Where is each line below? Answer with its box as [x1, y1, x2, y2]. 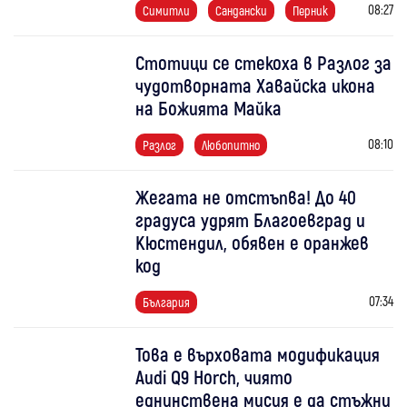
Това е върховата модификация [135, 342, 381, 365]
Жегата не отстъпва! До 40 [135, 184, 357, 208]
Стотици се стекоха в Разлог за [135, 50, 392, 74]
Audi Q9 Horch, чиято [135, 364, 293, 388]
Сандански [215, 2, 268, 18]
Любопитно [202, 136, 261, 153]
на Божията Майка [135, 95, 283, 119]
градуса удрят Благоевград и [135, 207, 366, 231]
